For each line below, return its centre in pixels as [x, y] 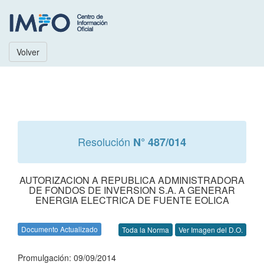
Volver [28, 52]
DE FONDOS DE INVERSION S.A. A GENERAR [132, 190]
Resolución [105, 141]
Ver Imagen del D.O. [211, 230]
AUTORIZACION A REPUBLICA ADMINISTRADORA [132, 180]
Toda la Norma [146, 230]
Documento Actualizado [60, 229]
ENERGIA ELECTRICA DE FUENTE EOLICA [132, 200]
